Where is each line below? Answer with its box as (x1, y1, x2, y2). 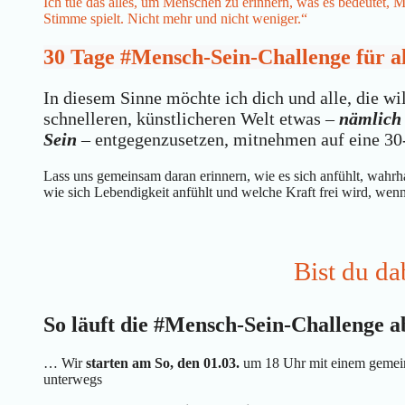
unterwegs (43, 371, 102, 387)
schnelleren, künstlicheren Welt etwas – (43, 108, 339, 128)
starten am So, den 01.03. (86, 354, 240, 371)
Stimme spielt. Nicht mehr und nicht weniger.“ (43, 10, 307, 26)
